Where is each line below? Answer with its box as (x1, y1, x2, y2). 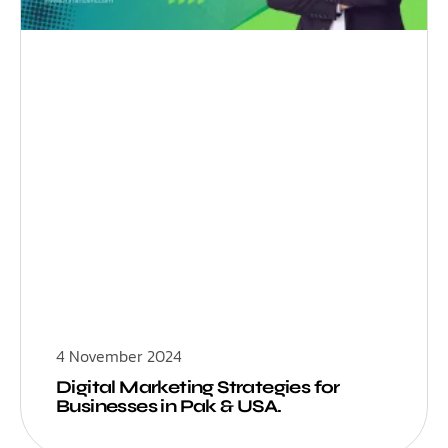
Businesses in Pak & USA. (56, 394, 282, 417)
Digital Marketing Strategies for (56, 375, 340, 398)
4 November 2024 (56, 343, 182, 368)
